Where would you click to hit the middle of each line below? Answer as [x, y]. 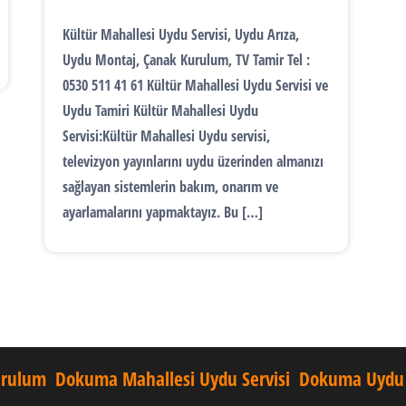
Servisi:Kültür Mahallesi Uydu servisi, [166, 136]
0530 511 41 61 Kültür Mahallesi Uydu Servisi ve [195, 85]
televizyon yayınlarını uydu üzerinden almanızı [193, 161]
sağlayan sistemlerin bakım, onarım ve [170, 187]
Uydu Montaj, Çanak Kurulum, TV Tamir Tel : [186, 60]
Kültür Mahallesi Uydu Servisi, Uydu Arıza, [181, 34]
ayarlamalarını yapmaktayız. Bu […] [163, 212]
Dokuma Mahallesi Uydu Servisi [173, 379]
